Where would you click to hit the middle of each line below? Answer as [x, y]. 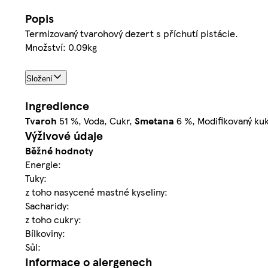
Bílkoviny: [45, 233]
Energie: [43, 165]
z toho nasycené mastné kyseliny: [96, 192]
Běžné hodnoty [59, 151]
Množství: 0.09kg [61, 47]
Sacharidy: [47, 206]
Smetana [154, 121]
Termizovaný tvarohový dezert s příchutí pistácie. [132, 33]
